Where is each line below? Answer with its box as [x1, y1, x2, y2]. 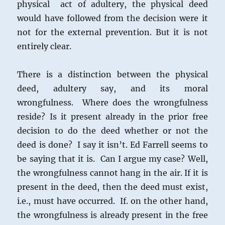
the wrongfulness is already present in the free [17, 210, 208, 220]
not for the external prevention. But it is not [17, 27, 208, 38]
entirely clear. [17, 41, 72, 52]
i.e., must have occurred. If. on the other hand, [17, 196, 208, 206]
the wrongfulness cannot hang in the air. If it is [17, 168, 208, 178]
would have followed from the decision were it [17, 13, 208, 24]
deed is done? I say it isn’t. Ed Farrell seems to [17, 140, 208, 150]
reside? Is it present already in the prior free [17, 111, 208, 122]
